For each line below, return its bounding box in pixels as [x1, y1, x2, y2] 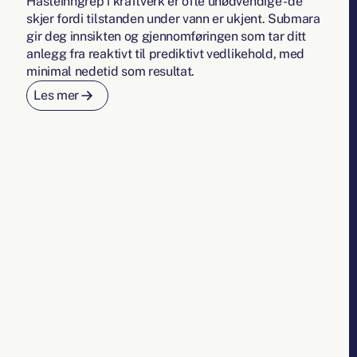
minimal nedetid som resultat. [26, 64, 195, 80]
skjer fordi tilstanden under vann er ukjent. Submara [26, 11, 320, 27]
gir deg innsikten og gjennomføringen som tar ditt [26, 29, 306, 45]
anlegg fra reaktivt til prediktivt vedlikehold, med [26, 46, 304, 62]
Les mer [33, 88, 80, 104]
